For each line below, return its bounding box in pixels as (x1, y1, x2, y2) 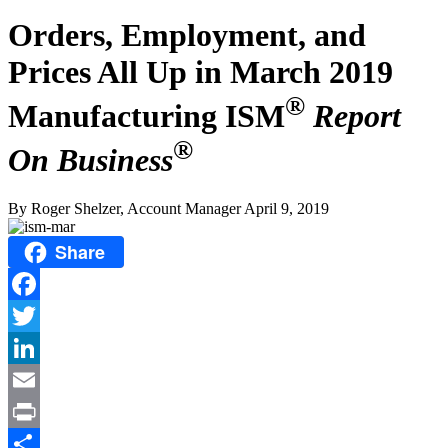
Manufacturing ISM (8, 98, 285, 135)
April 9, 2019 (244, 200, 329, 218)
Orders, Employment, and (8, 17, 366, 54)
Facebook (8, 307, 70, 325)
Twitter (8, 339, 53, 357)
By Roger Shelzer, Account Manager (8, 200, 241, 218)
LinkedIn (8, 371, 66, 389)
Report (313, 98, 401, 135)
